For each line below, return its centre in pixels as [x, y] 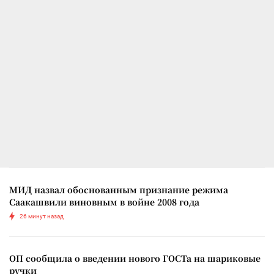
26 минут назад [42, 217]
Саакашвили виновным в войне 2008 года [104, 202]
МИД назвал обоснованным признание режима [119, 190]
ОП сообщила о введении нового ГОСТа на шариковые [135, 258]
